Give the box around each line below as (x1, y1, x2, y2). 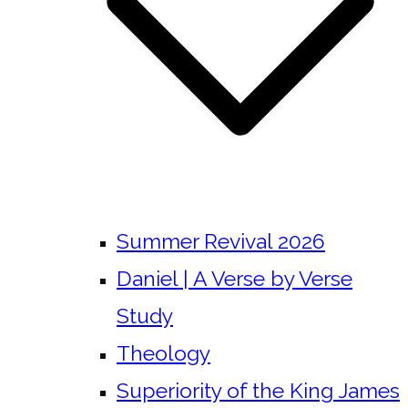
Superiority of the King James (117, 378, 400, 403)
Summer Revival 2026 (117, 229, 325, 253)
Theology (117, 341, 210, 365)
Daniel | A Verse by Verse (117, 266, 352, 291)
